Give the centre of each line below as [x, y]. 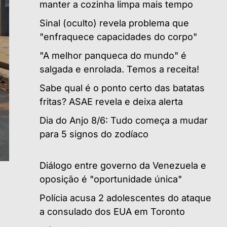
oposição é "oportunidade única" [111, 179]
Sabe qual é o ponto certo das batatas [122, 88]
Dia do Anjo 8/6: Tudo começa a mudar [124, 120]
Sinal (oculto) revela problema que [114, 23]
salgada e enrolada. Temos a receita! [119, 69]
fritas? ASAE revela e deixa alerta [111, 101]
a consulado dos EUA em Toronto [112, 211]
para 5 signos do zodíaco [94, 134]
